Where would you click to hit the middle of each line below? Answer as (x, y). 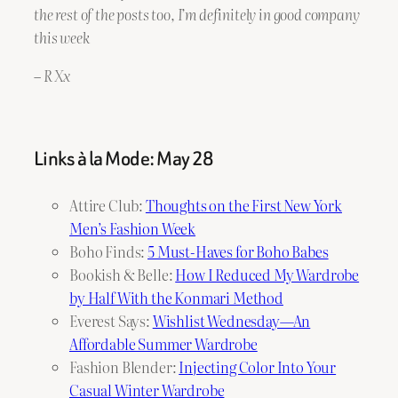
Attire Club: (107, 206)
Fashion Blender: (124, 367)
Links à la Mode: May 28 (123, 159)
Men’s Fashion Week (133, 229)
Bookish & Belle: (123, 275)
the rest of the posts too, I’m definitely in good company (197, 15)
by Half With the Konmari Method (176, 298)
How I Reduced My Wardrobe (267, 275)
